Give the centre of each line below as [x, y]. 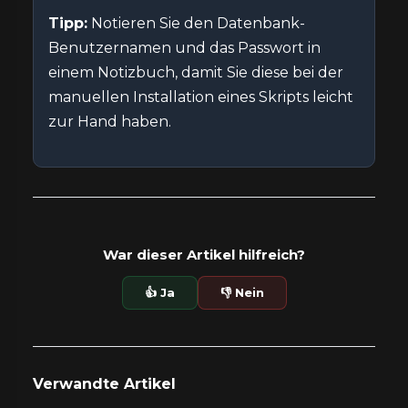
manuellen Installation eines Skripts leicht [201, 97]
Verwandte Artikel [104, 383]
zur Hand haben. [110, 121]
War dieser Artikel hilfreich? [204, 254]
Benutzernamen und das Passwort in [184, 47]
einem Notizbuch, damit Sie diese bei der [196, 72]
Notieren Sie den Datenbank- [196, 23]
